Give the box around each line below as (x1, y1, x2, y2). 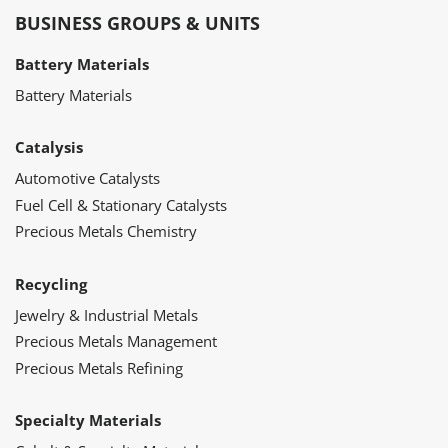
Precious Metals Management (15, 331, 217, 352)
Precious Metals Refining (15, 357, 183, 378)
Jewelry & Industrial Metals (15, 304, 198, 325)
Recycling (15, 273, 87, 294)
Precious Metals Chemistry (15, 221, 197, 242)
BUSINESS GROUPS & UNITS (15, 10, 260, 35)
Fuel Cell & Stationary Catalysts (15, 194, 227, 215)
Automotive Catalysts (15, 168, 160, 189)
